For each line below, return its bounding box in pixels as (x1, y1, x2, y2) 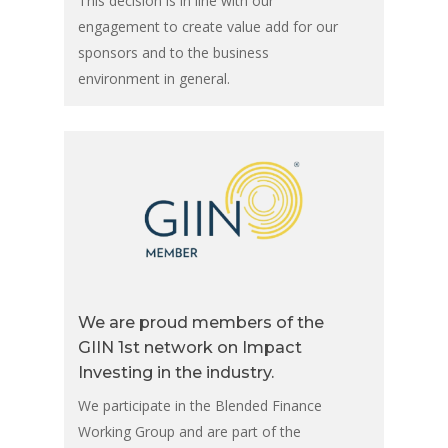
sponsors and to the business (77, 43, 269, 63)
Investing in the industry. (77, 361, 274, 382)
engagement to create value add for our (77, 17, 338, 37)
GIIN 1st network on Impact (77, 336, 302, 357)
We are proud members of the (77, 311, 324, 332)
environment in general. (77, 69, 230, 89)
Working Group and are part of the (77, 421, 301, 441)
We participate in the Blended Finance (77, 395, 322, 415)
